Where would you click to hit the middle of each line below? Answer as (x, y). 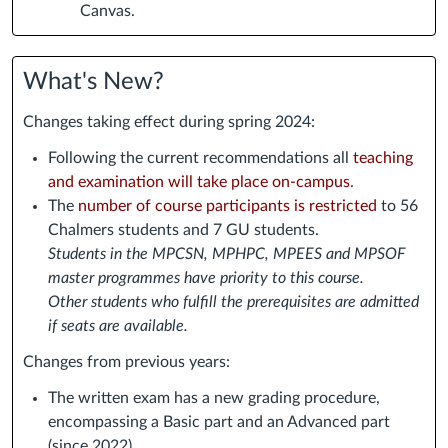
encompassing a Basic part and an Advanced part (219, 422)
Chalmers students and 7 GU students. (183, 230)
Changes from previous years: (126, 362)
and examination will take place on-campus (199, 182)
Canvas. (107, 11)
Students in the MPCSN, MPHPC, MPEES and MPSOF (226, 254)
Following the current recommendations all (200, 158)
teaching (383, 158)
